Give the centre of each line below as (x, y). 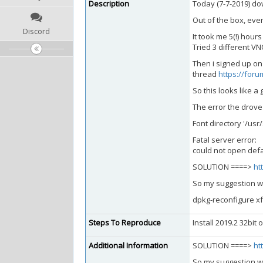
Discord (36, 31)
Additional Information (128, 245)
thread (205, 74)
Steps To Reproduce (125, 222)
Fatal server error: (225, 140)
